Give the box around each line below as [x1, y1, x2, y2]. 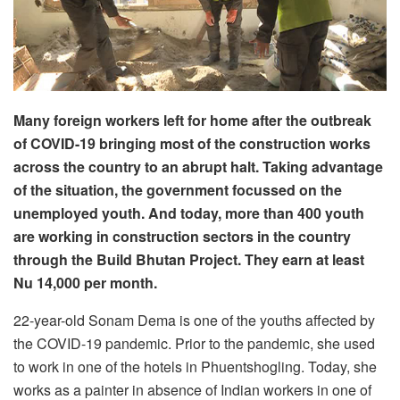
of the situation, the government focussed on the [13, 179, 342, 201]
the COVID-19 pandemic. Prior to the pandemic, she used [13, 333, 375, 354]
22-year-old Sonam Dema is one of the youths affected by [13, 310, 375, 331]
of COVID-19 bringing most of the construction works [13, 133, 371, 154]
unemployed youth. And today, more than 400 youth [13, 203, 364, 224]
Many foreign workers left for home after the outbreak [13, 110, 371, 131]
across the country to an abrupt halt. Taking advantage [13, 156, 383, 178]
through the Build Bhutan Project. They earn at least [13, 249, 364, 271]
